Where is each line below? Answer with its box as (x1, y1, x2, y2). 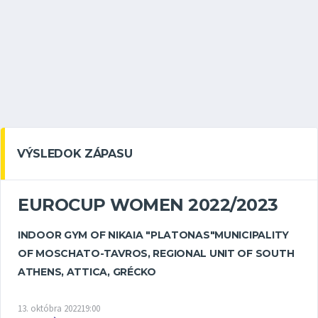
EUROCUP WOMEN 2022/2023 (18, 194, 278, 215)
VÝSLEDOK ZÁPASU (17, 147, 133, 160)
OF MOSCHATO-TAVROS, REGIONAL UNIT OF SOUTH (18, 247, 295, 260)
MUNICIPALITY (214, 229, 289, 241)
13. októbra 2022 (18, 302, 81, 314)
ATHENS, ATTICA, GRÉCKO (18, 265, 156, 278)
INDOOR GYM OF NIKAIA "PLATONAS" (18, 229, 215, 241)
